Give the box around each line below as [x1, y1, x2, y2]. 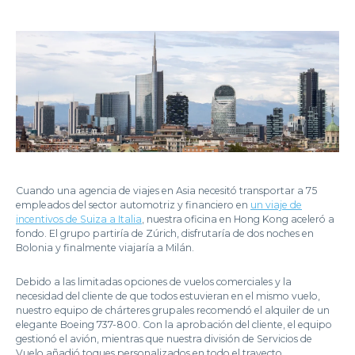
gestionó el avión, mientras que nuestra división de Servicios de [16, 332, 312, 345]
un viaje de [250, 198, 302, 211]
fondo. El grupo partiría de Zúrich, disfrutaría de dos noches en [16, 227, 314, 239]
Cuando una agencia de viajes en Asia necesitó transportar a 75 [16, 184, 317, 197]
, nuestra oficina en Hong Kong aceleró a [142, 212, 334, 225]
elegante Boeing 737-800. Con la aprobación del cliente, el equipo [16, 318, 332, 330]
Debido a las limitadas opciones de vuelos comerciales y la [16, 275, 292, 288]
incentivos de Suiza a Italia [16, 212, 142, 225]
